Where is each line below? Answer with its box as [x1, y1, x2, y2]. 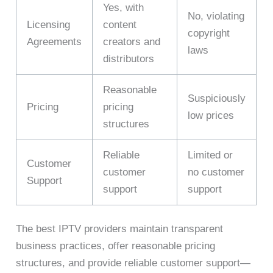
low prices [188, 109, 235, 121]
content [103, 18, 137, 30]
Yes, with [103, 1, 144, 13]
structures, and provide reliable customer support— [16, 257, 251, 269]
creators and [103, 35, 161, 48]
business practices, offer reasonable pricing [16, 240, 216, 252]
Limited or [188, 149, 233, 161]
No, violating [188, 10, 245, 22]
